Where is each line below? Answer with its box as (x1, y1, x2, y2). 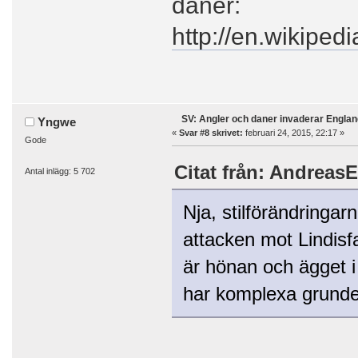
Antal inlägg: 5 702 (24, 166, 95, 177)
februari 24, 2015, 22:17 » (242, 127, 344, 137)
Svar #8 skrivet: (178, 127, 243, 137)
